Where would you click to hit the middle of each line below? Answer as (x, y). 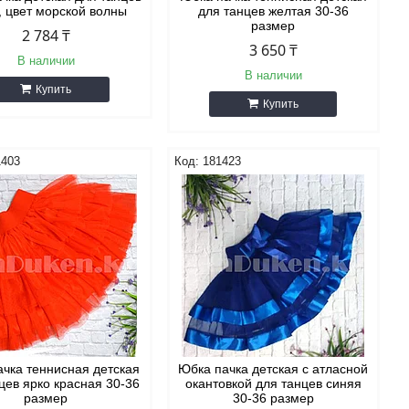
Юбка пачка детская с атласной (273, 369)
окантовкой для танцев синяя (273, 383)
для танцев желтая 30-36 (273, 11)
